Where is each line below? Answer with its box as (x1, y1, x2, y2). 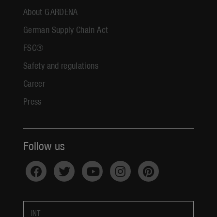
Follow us (23, 137, 65, 153)
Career (23, 77, 46, 89)
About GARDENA (23, 5, 78, 17)
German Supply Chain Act (23, 23, 108, 35)
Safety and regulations (23, 59, 98, 71)
